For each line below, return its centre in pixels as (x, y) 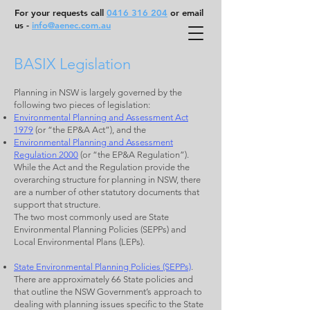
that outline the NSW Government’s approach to (108, 292)
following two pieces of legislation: (82, 105)
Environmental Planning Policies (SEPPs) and (100, 229)
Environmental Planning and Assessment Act (101, 117)
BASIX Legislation (72, 64)
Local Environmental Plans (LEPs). (79, 242)
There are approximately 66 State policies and (103, 279)
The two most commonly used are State (91, 217)
